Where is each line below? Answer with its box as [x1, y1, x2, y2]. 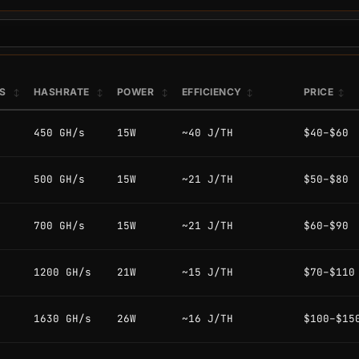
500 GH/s [34, 172, 85, 187]
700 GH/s [34, 219, 85, 233]
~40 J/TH [182, 126, 233, 140]
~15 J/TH [182, 265, 233, 280]
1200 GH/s [34, 265, 91, 280]
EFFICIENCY [182, 86, 242, 99]
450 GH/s [34, 126, 85, 140]
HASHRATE [34, 86, 93, 99]
